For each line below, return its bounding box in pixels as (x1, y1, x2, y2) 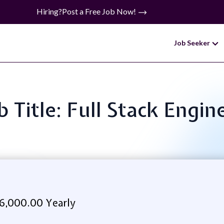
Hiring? (36, 6, 62, 16)
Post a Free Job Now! (61, 6, 137, 16)
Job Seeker (174, 38, 211, 47)
